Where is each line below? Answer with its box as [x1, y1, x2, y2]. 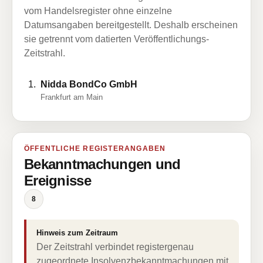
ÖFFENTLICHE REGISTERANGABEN [24, 144, 166, 153]
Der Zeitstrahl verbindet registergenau [36, 242, 194, 252]
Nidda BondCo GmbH [41, 79, 137, 89]
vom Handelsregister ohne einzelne [24, 6, 172, 16]
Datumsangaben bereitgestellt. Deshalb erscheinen [24, 20, 238, 30]
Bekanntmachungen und [24, 156, 181, 172]
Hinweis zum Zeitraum [36, 228, 118, 237]
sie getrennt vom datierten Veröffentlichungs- [24, 34, 209, 44]
